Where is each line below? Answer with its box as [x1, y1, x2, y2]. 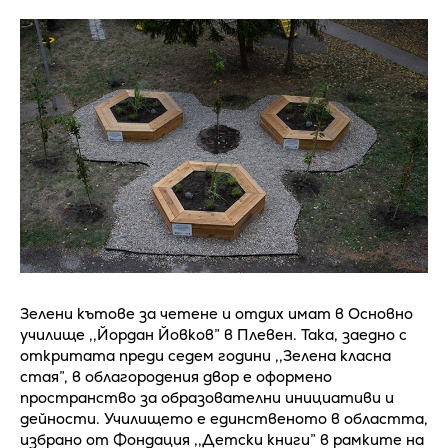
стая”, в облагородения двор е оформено [20, 366, 332, 386]
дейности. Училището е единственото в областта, [20, 408, 428, 428]
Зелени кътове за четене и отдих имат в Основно [20, 303, 413, 323]
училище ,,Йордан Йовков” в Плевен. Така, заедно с [20, 324, 407, 344]
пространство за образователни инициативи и [20, 387, 394, 407]
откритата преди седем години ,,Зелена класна [20, 345, 391, 365]
